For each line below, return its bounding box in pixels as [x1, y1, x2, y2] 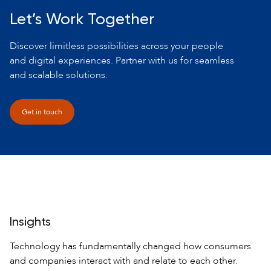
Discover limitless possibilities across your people [10, 39, 223, 53]
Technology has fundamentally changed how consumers [10, 240, 251, 253]
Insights [10, 217, 51, 229]
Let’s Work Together [10, 12, 154, 28]
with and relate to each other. [111, 254, 238, 268]
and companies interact [10, 254, 111, 268]
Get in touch [22, 107, 62, 117]
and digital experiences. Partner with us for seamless [10, 54, 234, 68]
